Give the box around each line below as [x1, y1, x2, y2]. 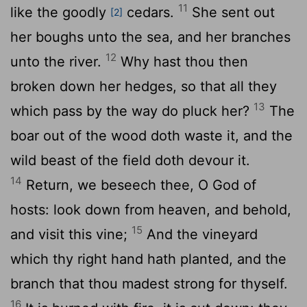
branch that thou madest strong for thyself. [10, 275, 288, 292]
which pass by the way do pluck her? [10, 102, 254, 119]
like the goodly [10, 3, 110, 21]
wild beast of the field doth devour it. [10, 151, 250, 169]
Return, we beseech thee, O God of [22, 176, 256, 193]
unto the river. [10, 53, 106, 70]
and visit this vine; [10, 225, 132, 243]
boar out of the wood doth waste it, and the [10, 127, 293, 144]
